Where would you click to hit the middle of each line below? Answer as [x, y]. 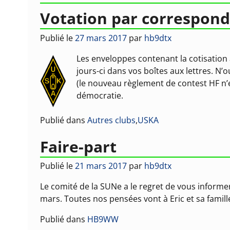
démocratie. [100, 95]
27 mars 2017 [101, 38]
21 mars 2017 [101, 166]
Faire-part [79, 146]
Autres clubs [112, 120]
